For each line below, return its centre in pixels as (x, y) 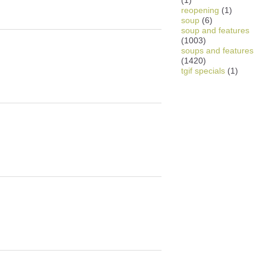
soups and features (217, 50)
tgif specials (203, 71)
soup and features (215, 30)
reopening (200, 10)
